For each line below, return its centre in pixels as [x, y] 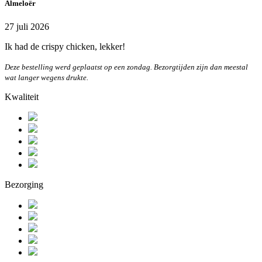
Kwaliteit [22, 96]
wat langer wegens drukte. [46, 77]
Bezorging [24, 184]
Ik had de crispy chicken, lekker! [65, 46]
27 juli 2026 [27, 26]
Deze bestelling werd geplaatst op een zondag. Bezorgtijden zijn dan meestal [126, 67]
